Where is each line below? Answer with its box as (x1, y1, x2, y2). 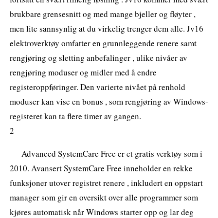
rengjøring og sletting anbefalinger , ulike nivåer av (10, 52, 187, 63)
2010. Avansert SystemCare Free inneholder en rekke (10, 162, 193, 174)
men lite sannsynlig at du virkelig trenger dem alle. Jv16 (10, 22, 203, 34)
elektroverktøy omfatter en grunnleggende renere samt (10, 37, 197, 49)
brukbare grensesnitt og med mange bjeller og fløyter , (10, 8, 196, 19)
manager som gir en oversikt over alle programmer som (10, 191, 198, 203)
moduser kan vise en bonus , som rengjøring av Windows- (10, 95, 208, 107)
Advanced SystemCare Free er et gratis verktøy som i (21, 147, 202, 159)
